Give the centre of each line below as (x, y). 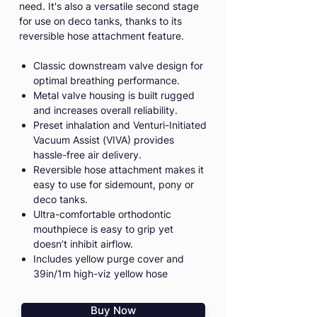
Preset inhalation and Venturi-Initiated (120, 125)
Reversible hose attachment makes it (119, 170)
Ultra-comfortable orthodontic (102, 214)
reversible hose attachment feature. (102, 36)
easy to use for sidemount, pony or (114, 185)
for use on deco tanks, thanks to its (100, 21)
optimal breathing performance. (106, 81)
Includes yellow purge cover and (109, 259)
